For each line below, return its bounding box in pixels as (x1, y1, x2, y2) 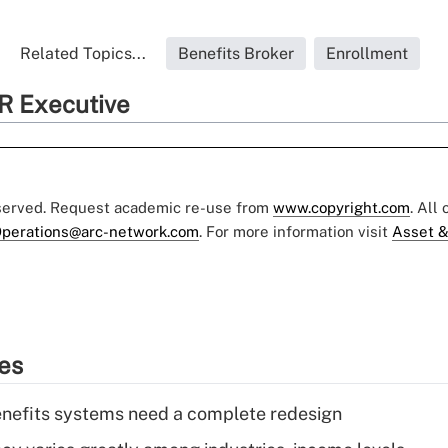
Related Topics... (20, 44, 146, 64)
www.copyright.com (273, 199, 410, 217)
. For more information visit (199, 223, 392, 241)
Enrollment (326, 44, 408, 64)
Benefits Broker (178, 44, 294, 64)
